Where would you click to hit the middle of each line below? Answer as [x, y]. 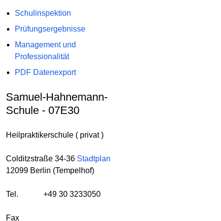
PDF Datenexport [45, 73]
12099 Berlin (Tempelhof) [50, 171]
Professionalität [42, 57]
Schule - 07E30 [43, 110]
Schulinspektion [43, 13]
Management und [45, 45]
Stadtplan [94, 159]
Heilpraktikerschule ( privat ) [55, 135]
